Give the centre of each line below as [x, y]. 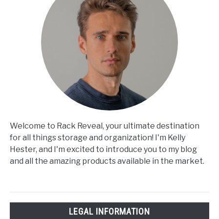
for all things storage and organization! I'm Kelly [98, 138]
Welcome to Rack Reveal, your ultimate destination [105, 126]
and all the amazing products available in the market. [107, 161]
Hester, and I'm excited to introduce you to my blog [103, 150]
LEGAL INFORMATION [109, 211]
